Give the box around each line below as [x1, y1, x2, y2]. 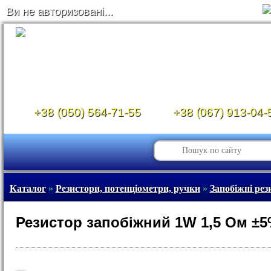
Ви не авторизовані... [6, 5, 113, 18]
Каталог [9, 183, 46, 194]
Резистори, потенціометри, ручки [55, 183, 200, 194]
